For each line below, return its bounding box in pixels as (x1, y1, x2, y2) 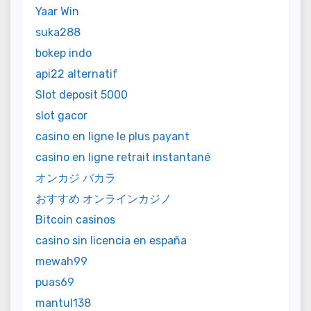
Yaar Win (35, 4, 79, 18)
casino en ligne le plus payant (35, 129, 190, 143)
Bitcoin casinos (35, 212, 115, 226)
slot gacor (35, 108, 87, 122)
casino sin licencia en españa (35, 233, 187, 247)
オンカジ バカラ (35, 171, 116, 185)
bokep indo (35, 46, 92, 60)
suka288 (35, 25, 81, 39)
